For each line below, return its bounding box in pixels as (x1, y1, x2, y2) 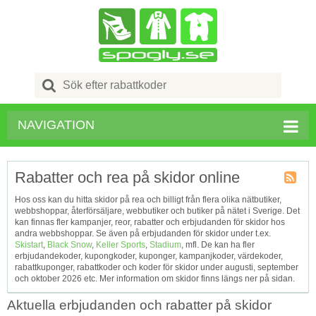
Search (63, 73, 91, 83)
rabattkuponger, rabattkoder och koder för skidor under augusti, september (15, 262, 298, 272)
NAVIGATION (18, 118, 95, 132)
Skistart (15, 240, 43, 250)
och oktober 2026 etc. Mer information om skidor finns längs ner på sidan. (15, 274, 295, 284)
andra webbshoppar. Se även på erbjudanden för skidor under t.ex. (15, 229, 271, 238)
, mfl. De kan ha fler (181, 240, 255, 250)
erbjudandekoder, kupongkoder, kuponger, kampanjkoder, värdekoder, (15, 251, 283, 261)
